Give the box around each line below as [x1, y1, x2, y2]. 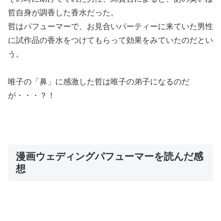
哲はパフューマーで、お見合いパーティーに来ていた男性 [8, 22, 213, 31]
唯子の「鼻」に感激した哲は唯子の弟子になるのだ [8, 77, 189, 86]
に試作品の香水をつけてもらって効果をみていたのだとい [8, 36, 213, 44]
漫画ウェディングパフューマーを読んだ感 [16, 151, 203, 162]
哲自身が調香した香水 [8, 8, 87, 17]
